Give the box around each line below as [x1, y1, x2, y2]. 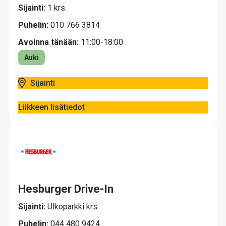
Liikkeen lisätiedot [18, 102, 85, 112]
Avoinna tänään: [18, 37, 79, 47]
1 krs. [47, 3, 67, 13]
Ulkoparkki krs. [47, 202, 99, 211]
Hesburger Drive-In [18, 183, 114, 195]
